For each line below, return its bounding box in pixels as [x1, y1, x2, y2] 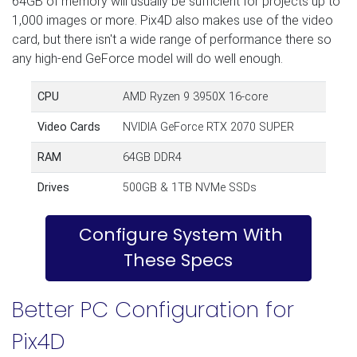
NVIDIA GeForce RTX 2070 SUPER [123, 120, 294, 134]
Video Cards [37, 120, 100, 134]
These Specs [124, 248, 233, 273]
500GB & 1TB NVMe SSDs [123, 180, 257, 194]
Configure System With [78, 222, 283, 248]
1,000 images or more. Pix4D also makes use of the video [12, 12, 333, 28]
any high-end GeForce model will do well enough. [12, 50, 283, 66]
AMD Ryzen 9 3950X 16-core [123, 89, 268, 104]
